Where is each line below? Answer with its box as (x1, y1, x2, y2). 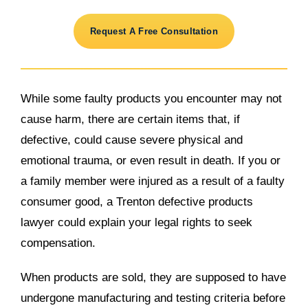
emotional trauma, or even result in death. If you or (21, 154, 280, 167)
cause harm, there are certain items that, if (21, 113, 240, 126)
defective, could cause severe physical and (21, 133, 243, 146)
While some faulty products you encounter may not (21, 92, 282, 105)
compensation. (21, 236, 96, 250)
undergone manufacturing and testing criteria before (21, 291, 285, 305)
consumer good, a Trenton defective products (21, 195, 253, 208)
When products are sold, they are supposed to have (21, 271, 286, 284)
